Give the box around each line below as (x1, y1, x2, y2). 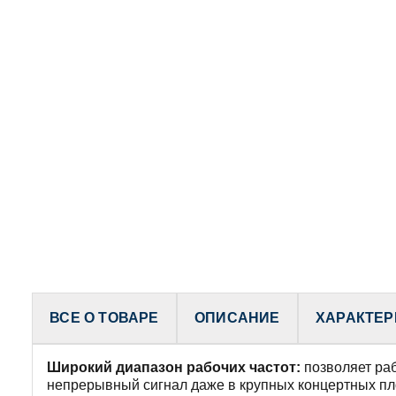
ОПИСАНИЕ (194, 309, 280, 325)
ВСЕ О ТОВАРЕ (49, 309, 159, 325)
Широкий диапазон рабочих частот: (47, 359, 301, 375)
